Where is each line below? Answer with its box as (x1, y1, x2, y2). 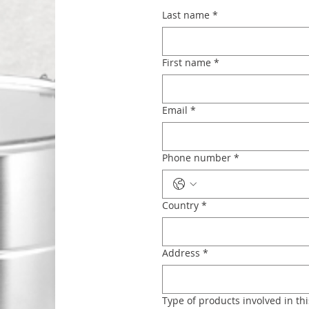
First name (162, 56, 211, 69)
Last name (162, 8, 210, 21)
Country (162, 199, 199, 212)
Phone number (162, 151, 231, 164)
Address (162, 246, 200, 259)
